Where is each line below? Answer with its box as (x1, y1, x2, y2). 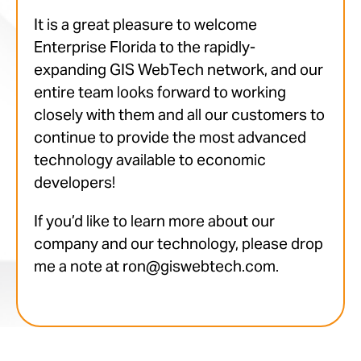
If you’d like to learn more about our (34, 211, 275, 231)
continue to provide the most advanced (34, 127, 306, 147)
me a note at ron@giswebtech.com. (34, 256, 279, 276)
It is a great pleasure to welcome (34, 15, 257, 35)
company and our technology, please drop (34, 234, 323, 254)
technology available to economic (34, 150, 266, 170)
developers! (34, 172, 115, 193)
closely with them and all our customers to (34, 105, 325, 125)
